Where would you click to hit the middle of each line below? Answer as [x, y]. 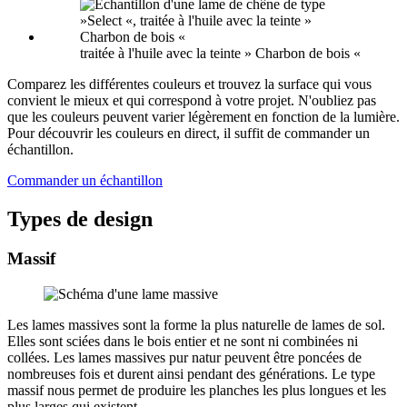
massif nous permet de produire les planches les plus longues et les [197, 391]
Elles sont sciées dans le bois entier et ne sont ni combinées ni [183, 342]
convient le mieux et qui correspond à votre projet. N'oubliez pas [192, 100]
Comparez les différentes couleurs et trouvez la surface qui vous [189, 84]
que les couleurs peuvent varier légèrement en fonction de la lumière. [203, 116]
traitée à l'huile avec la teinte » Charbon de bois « [220, 53]
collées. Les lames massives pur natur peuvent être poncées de [184, 358]
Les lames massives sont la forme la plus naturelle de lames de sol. [196, 325]
